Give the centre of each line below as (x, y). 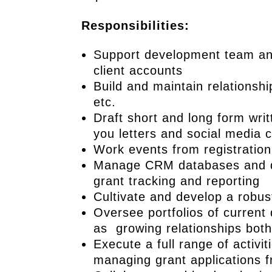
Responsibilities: (136, 25)
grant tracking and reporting (177, 181)
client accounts (138, 70)
